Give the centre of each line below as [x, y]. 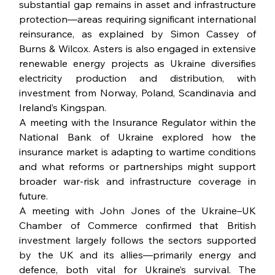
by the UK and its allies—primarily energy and [137, 255]
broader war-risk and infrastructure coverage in [137, 181]
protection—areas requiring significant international [137, 19]
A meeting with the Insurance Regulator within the [137, 122]
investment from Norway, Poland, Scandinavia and [137, 93]
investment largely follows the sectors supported [137, 240]
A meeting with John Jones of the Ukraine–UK [137, 211]
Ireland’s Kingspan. [63, 108]
